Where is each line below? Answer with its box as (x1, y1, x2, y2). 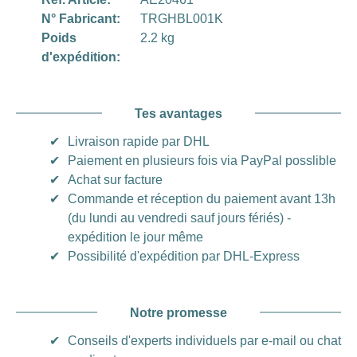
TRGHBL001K (140, 11, 224, 25)
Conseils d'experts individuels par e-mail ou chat (68, 333, 341, 347)
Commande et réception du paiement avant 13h (68, 191, 335, 206)
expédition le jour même (68, 229, 203, 244)
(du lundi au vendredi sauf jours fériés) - (68, 210, 291, 225)
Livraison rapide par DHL (68, 134, 210, 148)
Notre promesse (130, 305, 227, 320)
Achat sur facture (68, 172, 163, 186)
